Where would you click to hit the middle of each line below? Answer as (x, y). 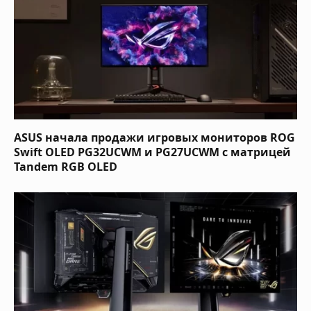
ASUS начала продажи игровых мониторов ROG (154, 137)
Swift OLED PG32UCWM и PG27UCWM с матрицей (152, 152)
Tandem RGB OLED (66, 166)
